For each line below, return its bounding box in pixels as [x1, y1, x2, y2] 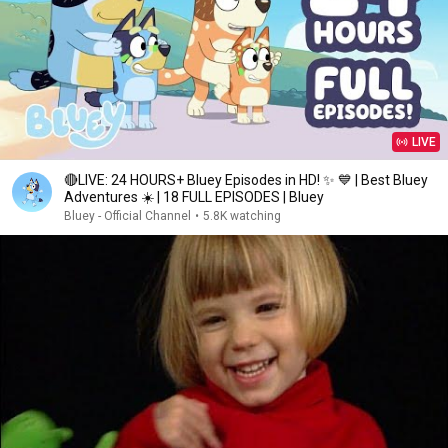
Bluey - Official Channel [64, 209, 191, 223]
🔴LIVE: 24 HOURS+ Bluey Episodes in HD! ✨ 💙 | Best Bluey [64, 172, 428, 188]
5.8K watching [203, 209, 281, 223]
